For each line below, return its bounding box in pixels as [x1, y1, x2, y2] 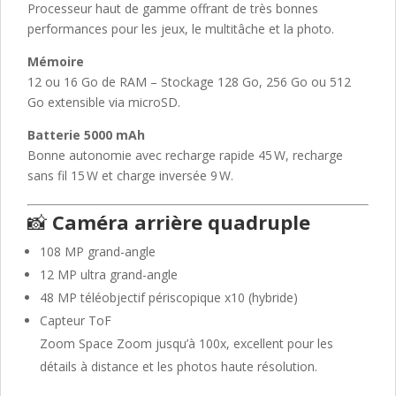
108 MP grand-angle [40, 242, 156, 260]
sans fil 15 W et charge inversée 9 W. [27, 166, 233, 184]
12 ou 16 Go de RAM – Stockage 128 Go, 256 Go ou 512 [27, 72, 351, 90]
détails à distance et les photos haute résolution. [40, 357, 317, 375]
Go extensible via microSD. [27, 93, 180, 110]
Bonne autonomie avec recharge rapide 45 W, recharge [27, 146, 343, 164]
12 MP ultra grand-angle [40, 265, 178, 283]
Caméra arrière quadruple [52, 208, 310, 235]
